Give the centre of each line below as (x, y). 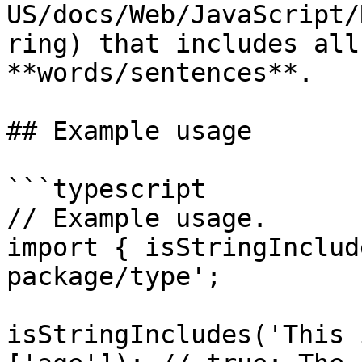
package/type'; (114, 276)
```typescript (106, 189)
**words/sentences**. (160, 73)
